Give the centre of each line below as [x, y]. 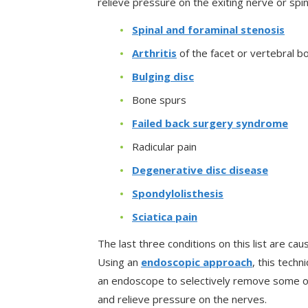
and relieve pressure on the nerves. [182, 299]
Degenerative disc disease [200, 169]
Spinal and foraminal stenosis [208, 29]
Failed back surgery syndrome [210, 123]
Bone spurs [159, 99]
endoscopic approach [197, 262]
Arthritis [154, 53]
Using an [119, 262]
